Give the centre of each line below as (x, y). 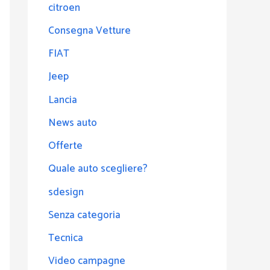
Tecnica (66, 238)
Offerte (65, 146)
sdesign (66, 192)
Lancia (63, 100)
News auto (73, 123)
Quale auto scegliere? (98, 169)
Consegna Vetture (89, 30)
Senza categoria (84, 215)
